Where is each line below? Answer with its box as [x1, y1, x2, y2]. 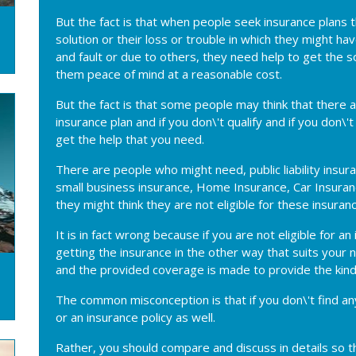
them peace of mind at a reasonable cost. [56, 65, 282, 82]
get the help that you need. [56, 130, 204, 147]
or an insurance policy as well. [56, 308, 215, 325]
